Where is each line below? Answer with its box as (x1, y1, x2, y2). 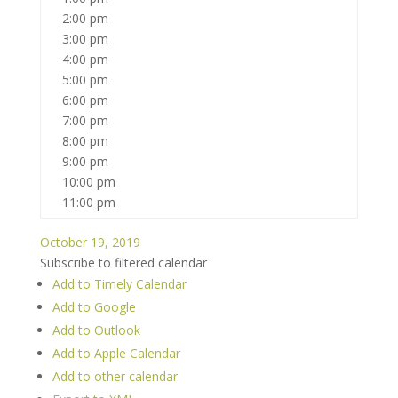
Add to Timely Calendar (52, 275, 187, 292)
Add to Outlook (52, 322, 140, 338)
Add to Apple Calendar (52, 345, 180, 362)
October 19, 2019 (39, 234, 140, 251)
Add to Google (52, 298, 136, 315)
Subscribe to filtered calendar (39, 254, 207, 271)
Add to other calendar (52, 368, 178, 385)
